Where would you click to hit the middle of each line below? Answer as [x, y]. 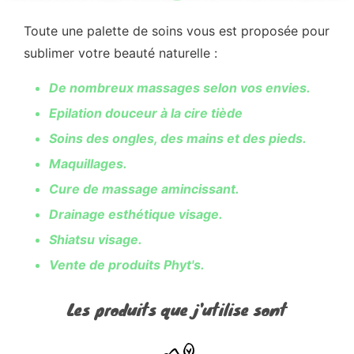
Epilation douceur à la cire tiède [146, 113]
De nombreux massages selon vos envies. [180, 87]
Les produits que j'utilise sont [177, 309]
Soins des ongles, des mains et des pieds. [178, 138]
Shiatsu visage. [96, 239]
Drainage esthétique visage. [136, 214]
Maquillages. [88, 163]
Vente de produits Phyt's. [127, 264]
